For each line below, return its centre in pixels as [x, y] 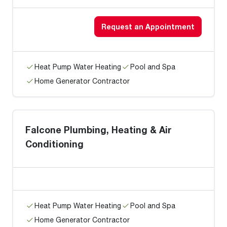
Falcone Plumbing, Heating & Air [99, 130]
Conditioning [54, 144]
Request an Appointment [148, 27]
